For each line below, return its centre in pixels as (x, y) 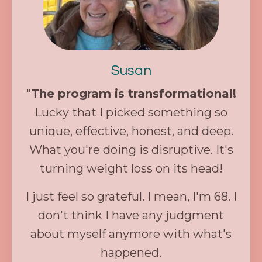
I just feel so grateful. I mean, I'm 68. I (131, 196)
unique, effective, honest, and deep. (131, 131)
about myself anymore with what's (131, 234)
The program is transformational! (133, 93)
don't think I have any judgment (131, 215)
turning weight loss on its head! (131, 168)
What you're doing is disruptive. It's (131, 149)
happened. (131, 252)
